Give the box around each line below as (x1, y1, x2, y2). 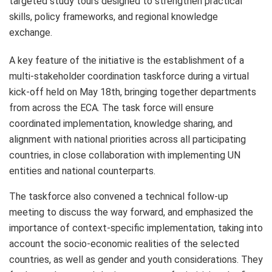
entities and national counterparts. (9, 165, 155, 177)
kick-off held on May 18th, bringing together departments (9, 86, 256, 98)
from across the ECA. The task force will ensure (9, 101, 214, 114)
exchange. (9, 26, 52, 38)
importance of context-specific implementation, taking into (9, 222, 263, 234)
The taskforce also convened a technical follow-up (9, 190, 228, 202)
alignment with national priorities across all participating (9, 133, 246, 145)
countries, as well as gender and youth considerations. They (9, 253, 263, 265)
